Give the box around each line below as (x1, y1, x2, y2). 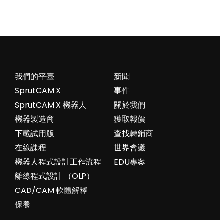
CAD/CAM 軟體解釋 (14, 185, 87, 196)
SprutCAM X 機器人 (14, 99, 86, 111)
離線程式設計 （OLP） (14, 170, 94, 182)
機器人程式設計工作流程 (14, 156, 101, 168)
